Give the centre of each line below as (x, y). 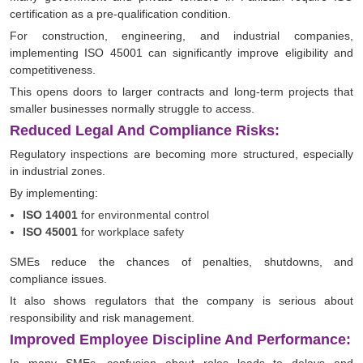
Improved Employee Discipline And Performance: (180, 340)
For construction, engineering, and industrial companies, (181, 36)
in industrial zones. (58, 171)
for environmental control (143, 215)
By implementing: (54, 193)
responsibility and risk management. (102, 318)
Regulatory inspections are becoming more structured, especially (181, 154)
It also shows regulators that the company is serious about (181, 301)
